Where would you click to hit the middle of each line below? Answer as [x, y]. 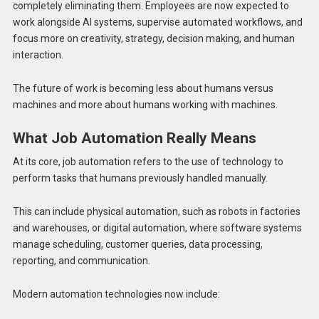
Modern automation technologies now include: [116, 294]
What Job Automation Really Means [134, 138]
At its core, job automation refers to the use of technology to [148, 162]
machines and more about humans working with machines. [145, 105]
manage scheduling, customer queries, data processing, [137, 245]
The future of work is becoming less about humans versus [143, 88]
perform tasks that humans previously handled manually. [140, 178]
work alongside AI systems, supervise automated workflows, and [157, 22]
